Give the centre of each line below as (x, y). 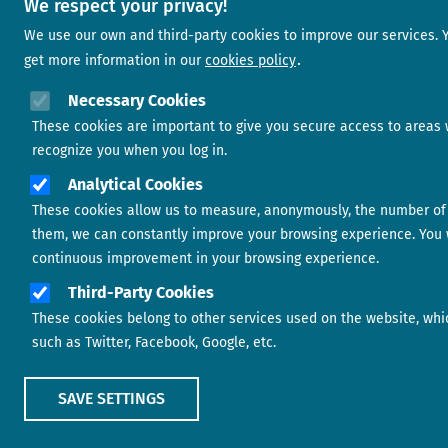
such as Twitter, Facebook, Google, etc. (154, 342)
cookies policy (250, 60)
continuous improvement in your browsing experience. (205, 258)
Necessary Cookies (137, 100)
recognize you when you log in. (129, 150)
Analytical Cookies (135, 184)
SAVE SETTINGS (111, 398)
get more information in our (112, 60)
